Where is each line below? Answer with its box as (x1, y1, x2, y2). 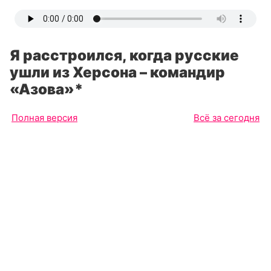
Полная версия (11, 112, 77, 123)
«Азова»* (10, 80, 83, 98)
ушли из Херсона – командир (10, 64, 225, 81)
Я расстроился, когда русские (10, 47, 239, 64)
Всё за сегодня (194, 112, 260, 123)
